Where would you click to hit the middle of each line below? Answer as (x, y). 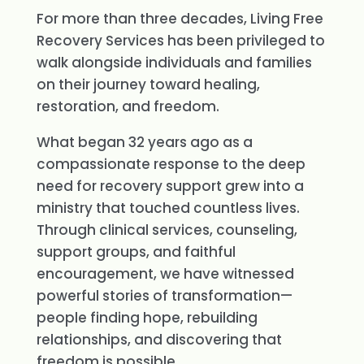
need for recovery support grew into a (170, 186)
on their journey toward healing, (148, 84)
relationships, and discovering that (159, 340)
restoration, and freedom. (128, 106)
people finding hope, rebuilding (147, 318)
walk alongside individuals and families (174, 63)
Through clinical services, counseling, (167, 230)
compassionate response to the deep (171, 164)
